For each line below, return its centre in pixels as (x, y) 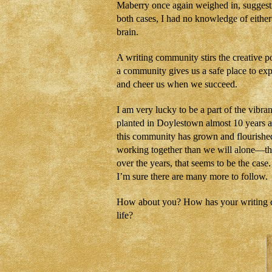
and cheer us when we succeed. (177, 84)
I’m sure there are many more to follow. (192, 176)
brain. (127, 32)
